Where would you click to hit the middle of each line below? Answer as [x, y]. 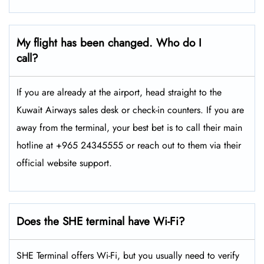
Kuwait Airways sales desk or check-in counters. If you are [130, 110]
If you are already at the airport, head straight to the [119, 93]
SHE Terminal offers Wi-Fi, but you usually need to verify [128, 256]
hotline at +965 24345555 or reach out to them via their [129, 146]
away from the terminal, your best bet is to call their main [129, 128]
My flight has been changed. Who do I [109, 43]
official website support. [64, 163]
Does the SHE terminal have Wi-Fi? [101, 222]
